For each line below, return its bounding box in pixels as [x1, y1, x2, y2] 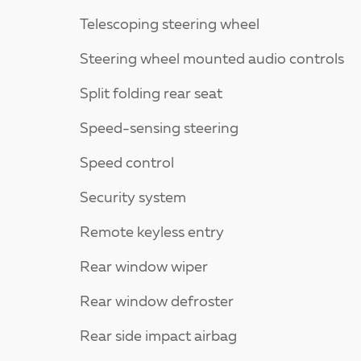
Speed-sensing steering [80, 122, 239, 137]
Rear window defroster [80, 295, 234, 310]
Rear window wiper [80, 260, 208, 276]
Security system [80, 191, 186, 206]
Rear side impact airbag [80, 330, 237, 345]
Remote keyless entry [80, 226, 224, 241]
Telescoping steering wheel [80, 18, 259, 33]
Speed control [80, 156, 174, 172]
